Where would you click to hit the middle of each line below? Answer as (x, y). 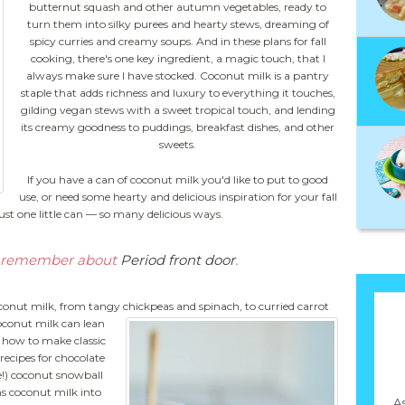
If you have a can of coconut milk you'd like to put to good (178, 180)
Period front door (177, 259)
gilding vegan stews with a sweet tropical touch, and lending (178, 110)
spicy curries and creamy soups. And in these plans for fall (178, 41)
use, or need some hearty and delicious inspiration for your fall (178, 197)
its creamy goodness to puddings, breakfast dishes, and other (178, 127)
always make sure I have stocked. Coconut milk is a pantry (178, 75)
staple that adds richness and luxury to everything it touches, (178, 93)
